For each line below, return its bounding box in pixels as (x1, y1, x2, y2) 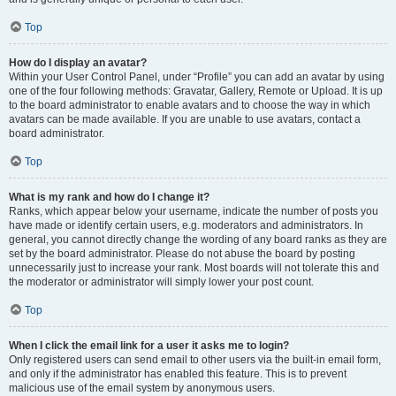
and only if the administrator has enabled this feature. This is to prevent (9, 368, 346, 380)
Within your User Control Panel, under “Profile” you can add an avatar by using (9, 71, 385, 83)
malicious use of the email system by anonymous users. (9, 382, 275, 394)
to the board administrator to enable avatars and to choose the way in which (9, 99, 370, 111)
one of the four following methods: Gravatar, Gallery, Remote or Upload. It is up (9, 85, 383, 97)
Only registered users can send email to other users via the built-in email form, (9, 354, 381, 366)
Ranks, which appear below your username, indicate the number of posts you (9, 205, 378, 217)
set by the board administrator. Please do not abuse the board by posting (9, 247, 355, 260)
